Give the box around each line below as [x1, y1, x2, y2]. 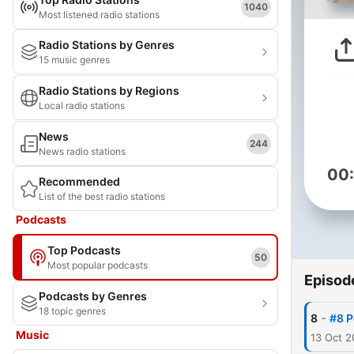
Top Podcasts [47, 243, 121, 257]
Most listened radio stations [39, 9, 160, 21]
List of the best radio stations [39, 190, 165, 202]
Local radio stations [39, 100, 125, 111]
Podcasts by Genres [39, 289, 147, 303]
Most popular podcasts [47, 259, 148, 271]
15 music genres [39, 54, 110, 66]
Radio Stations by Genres [39, 38, 175, 51]
